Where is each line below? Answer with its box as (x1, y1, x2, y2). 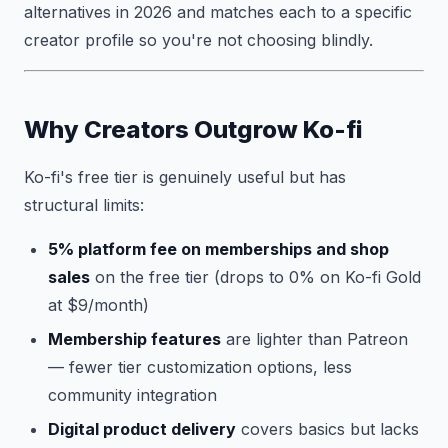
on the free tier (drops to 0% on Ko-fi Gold (90, 267, 421, 287)
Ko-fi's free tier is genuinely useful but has (24, 167, 346, 187)
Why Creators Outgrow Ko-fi (24, 115, 363, 144)
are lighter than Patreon (221, 329, 408, 349)
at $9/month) (48, 295, 149, 315)
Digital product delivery (48, 419, 236, 439)
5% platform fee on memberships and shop (48, 239, 389, 259)
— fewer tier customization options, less (48, 357, 352, 377)
